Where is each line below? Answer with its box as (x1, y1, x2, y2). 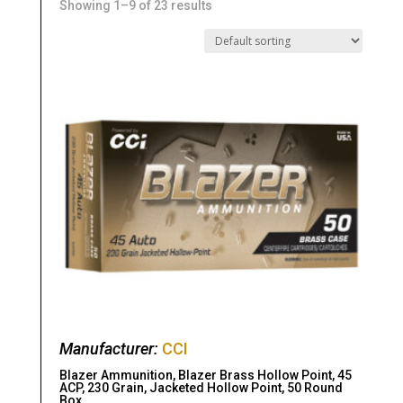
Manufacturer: (58, 339, 162, 358)
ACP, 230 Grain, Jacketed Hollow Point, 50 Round (58, 381, 343, 395)
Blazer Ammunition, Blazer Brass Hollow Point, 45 (58, 368, 352, 382)
